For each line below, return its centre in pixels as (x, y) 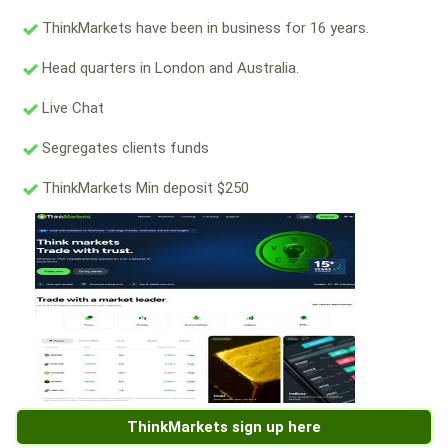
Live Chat (71, 108)
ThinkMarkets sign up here (224, 427)
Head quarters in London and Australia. (168, 68)
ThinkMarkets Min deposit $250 (143, 188)
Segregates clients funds (123, 148)
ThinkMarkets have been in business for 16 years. (203, 28)
